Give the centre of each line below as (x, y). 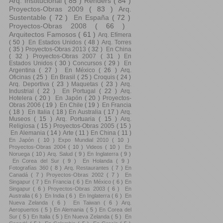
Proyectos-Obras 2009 (49, 9)
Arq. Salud (61, 154)
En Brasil (63, 77)
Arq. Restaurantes (88, 168)
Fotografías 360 (30, 168)
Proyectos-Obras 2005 (85, 126)
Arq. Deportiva (31, 84)
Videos (95, 147)
